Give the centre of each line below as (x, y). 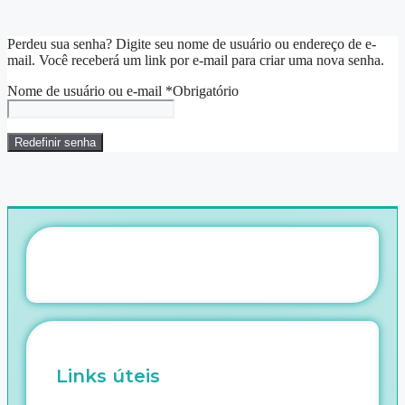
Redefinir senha (55, 142)
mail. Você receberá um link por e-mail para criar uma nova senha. (196, 60)
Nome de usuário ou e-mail (86, 90)
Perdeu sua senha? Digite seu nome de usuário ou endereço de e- (192, 43)
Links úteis (108, 377)
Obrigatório (206, 90)
